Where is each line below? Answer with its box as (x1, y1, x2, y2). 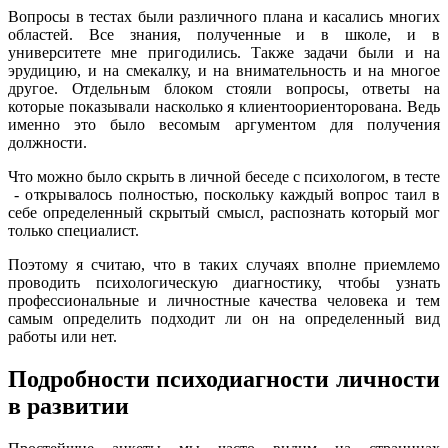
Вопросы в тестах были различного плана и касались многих (8, 8, 440, 26)
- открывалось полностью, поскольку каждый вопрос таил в (8, 186, 440, 204)
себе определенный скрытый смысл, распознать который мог (8, 204, 440, 222)
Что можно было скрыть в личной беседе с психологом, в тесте (8, 168, 440, 186)
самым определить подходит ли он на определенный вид (8, 310, 440, 328)
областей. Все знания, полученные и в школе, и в (8, 26, 440, 44)
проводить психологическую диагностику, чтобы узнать (8, 274, 440, 292)
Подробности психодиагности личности (8, 366, 440, 393)
